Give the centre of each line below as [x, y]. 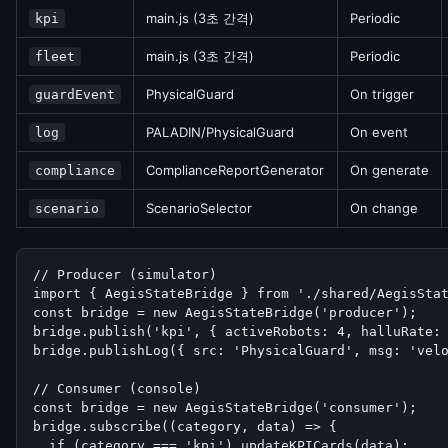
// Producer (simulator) [125, 274]
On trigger [382, 94]
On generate [389, 170]
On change [384, 208]
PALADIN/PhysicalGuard [220, 132]
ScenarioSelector [199, 208]
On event [379, 132]
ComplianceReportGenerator [235, 170]
